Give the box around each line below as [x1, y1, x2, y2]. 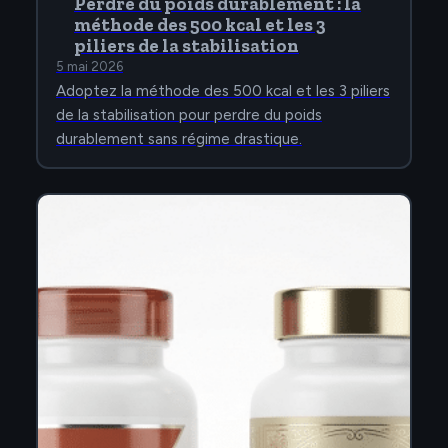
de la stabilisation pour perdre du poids [56, 106, 322, 125]
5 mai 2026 [56, 59, 123, 75]
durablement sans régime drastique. [56, 130, 302, 149]
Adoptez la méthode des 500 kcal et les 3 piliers [56, 82, 390, 101]
